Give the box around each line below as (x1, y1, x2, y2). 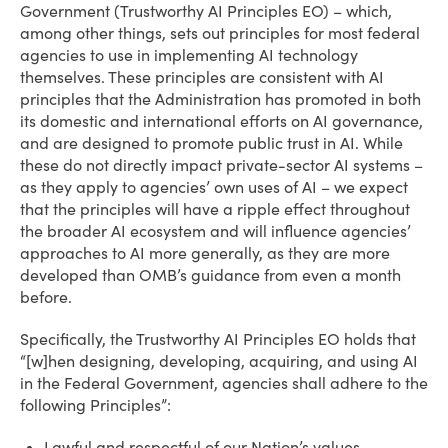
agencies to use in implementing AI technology (20, 45, 358, 65)
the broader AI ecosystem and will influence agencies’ (20, 221, 411, 241)
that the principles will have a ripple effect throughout (20, 199, 410, 219)
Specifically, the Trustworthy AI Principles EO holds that (20, 329, 416, 349)
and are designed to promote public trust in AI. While (20, 133, 403, 153)
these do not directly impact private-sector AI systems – (20, 155, 423, 175)
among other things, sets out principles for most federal (20, 23, 420, 43)
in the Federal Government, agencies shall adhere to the (20, 373, 428, 393)
